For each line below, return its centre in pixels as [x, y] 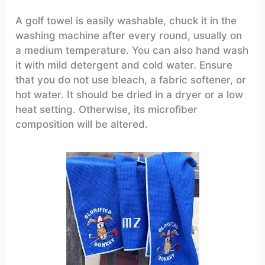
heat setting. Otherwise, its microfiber [107, 109]
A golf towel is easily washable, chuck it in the [126, 20]
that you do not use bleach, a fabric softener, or [131, 80]
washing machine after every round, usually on [129, 35]
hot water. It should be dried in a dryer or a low [130, 94]
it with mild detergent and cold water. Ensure [124, 65]
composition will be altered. [82, 124]
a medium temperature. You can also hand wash [132, 50]
